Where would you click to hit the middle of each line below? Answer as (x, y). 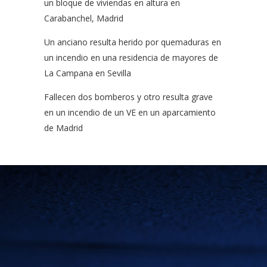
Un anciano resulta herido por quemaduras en (133, 42)
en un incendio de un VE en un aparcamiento (130, 112)
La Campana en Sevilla (88, 73)
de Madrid (63, 128)
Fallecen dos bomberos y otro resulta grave (128, 97)
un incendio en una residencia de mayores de (131, 58)
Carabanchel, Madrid (84, 18)
